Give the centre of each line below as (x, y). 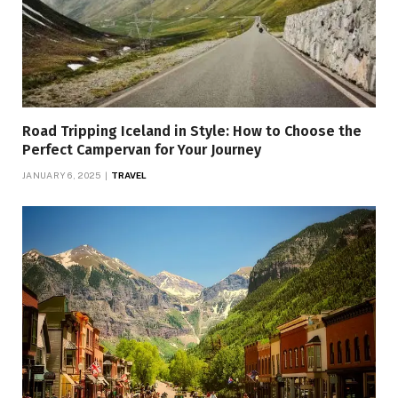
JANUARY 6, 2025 (62, 175)
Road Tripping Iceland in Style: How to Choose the (192, 131)
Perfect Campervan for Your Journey (142, 150)
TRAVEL (129, 175)
